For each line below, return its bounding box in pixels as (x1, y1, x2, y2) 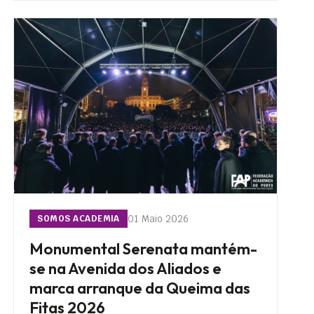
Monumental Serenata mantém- (29, 239, 258, 259)
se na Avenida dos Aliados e (29, 259, 222, 279)
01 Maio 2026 (128, 212, 189, 225)
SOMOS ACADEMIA (37, 213, 120, 225)
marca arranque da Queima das (29, 278, 251, 299)
